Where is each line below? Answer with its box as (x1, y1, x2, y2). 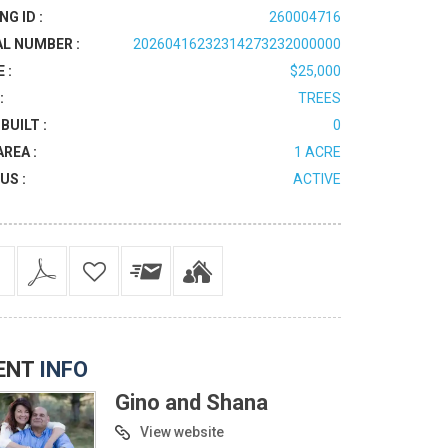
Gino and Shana (114, 389, 268, 415)
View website (139, 423, 224, 440)
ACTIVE (292, 170, 341, 187)
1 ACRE (293, 143, 341, 160)
